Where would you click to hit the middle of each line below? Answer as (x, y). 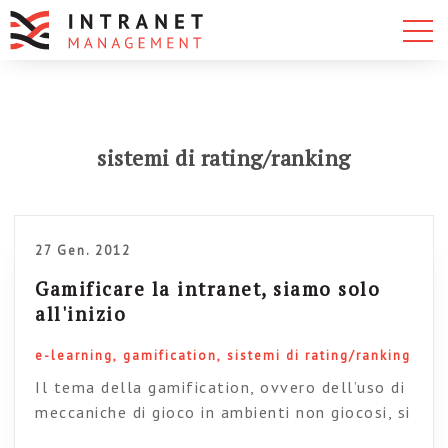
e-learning (74, 355)
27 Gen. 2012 (83, 250)
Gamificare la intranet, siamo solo (208, 288)
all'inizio (81, 313)
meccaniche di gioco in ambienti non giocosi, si (223, 412)
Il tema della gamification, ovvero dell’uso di (220, 387)
